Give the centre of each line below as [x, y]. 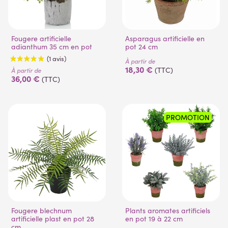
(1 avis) [62, 127]
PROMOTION [188, 118]
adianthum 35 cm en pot [52, 47]
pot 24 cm [141, 47]
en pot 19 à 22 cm [154, 219]
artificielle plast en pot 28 [53, 219]
